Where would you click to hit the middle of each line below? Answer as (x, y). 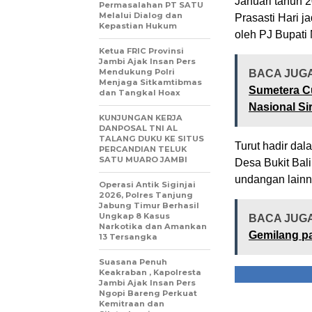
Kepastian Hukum (138, 25)
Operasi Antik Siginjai (147, 184)
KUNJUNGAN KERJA (141, 117)
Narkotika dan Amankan (153, 226)
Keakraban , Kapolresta (150, 272)
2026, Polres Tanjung (146, 195)
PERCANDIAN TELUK (143, 149)
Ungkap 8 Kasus (134, 216)
